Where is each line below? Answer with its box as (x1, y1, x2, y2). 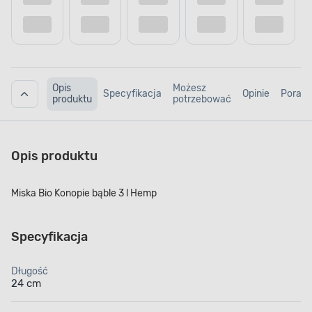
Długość (11, 265, 48, 278)
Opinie (242, 88, 270, 100)
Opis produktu (11, 148, 97, 164)
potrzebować (172, 93, 231, 106)
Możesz (172, 82, 206, 95)
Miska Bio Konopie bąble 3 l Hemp (11, 187, 157, 200)
